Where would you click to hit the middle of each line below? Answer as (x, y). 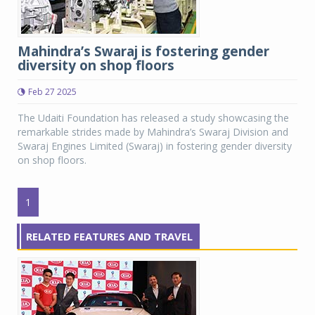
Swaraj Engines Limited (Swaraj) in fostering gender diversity (155, 146)
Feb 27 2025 (52, 92)
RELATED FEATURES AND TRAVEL (109, 236)
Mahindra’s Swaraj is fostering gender (143, 51)
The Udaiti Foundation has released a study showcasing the (153, 118)
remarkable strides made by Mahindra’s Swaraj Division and (153, 132)
